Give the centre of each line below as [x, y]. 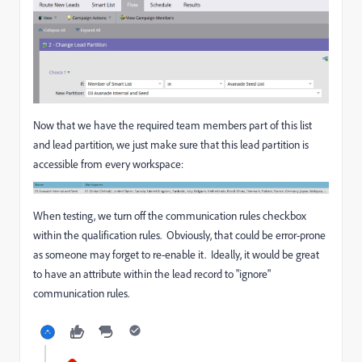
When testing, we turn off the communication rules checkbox [170, 216]
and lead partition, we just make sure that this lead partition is [171, 145]
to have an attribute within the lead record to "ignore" [152, 274]
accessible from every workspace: [108, 164]
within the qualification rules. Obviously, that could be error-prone [179, 235]
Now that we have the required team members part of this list [173, 125]
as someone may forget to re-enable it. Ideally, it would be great [176, 255]
